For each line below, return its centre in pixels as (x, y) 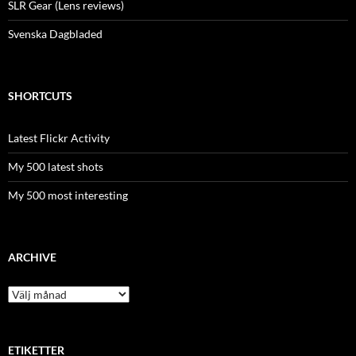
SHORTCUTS (40, 95)
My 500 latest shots (56, 166)
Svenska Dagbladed (55, 33)
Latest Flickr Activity (59, 137)
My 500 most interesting (68, 195)
